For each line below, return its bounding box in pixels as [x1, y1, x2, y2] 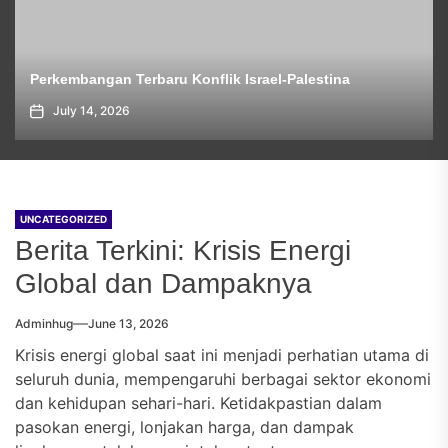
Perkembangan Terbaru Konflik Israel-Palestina [30, 71, 350, 87]
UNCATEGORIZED [20, 213, 107, 225]
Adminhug [15, 316, 73, 331]
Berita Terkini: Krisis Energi [15, 235, 351, 266]
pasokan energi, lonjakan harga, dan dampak [15, 417, 354, 437]
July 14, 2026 [53, 103, 130, 118]
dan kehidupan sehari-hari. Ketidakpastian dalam [15, 393, 382, 413]
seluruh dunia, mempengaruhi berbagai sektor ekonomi [15, 369, 431, 389]
